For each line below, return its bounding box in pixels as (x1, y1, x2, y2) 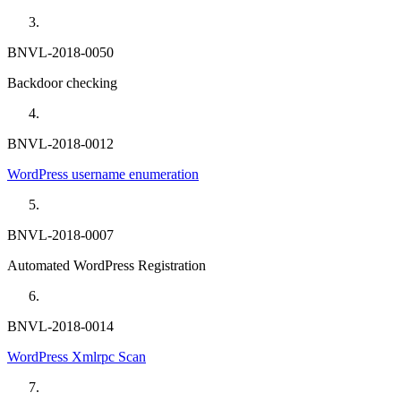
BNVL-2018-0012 (7, 136, 114, 152)
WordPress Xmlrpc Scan (7, 349, 146, 365)
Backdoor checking (7, 75, 117, 91)
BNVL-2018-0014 (7, 319, 114, 335)
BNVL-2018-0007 (7, 227, 114, 243)
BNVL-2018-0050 (7, 45, 114, 61)
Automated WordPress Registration (7, 258, 206, 274)
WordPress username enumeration (7, 166, 199, 183)
